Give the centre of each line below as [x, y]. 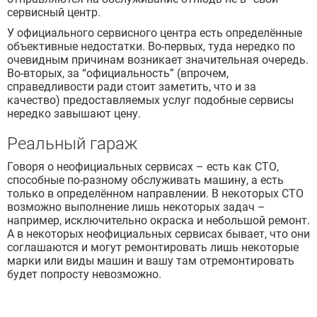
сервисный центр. [54, 13]
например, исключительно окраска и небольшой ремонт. [158, 221]
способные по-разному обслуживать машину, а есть [145, 180]
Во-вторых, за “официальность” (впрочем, [118, 74]
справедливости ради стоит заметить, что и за [132, 87]
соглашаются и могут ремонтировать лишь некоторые [153, 248]
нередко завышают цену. [74, 114]
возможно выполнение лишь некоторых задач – [136, 207]
